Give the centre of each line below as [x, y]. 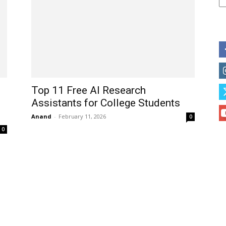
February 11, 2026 [82, 116]
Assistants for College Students [106, 103]
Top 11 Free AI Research [89, 90]
